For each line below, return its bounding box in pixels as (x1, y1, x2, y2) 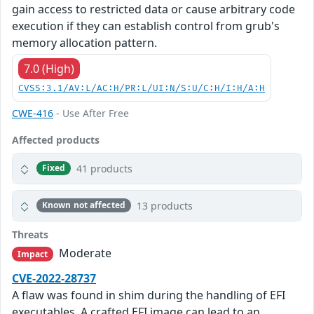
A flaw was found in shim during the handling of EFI (12, 287, 285, 303)
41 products (76, 161, 133, 175)
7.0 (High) (24, 60, 74, 76)
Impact (17, 247, 48, 260)
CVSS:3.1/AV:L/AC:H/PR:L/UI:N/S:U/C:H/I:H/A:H (18, 83, 265, 94)
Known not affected (41, 199, 125, 212)
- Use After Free (53, 106, 129, 120)
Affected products (12, 132, 100, 146)
